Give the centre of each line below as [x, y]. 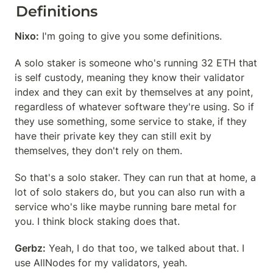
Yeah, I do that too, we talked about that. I [145, 248]
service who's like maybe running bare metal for [126, 207]
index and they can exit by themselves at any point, [134, 92]
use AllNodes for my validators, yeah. [101, 263]
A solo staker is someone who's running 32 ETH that [136, 63]
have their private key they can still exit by [113, 136]
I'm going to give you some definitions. [130, 36]
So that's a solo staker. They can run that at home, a [135, 177]
